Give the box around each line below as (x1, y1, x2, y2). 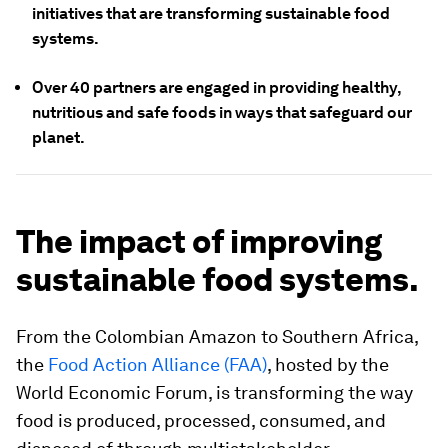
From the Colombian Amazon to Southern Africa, (16, 326, 418, 347)
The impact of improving (16, 222, 382, 261)
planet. (32, 128, 85, 147)
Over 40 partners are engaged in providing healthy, (32, 78, 401, 97)
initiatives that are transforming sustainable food (32, 4, 390, 23)
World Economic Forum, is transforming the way (16, 382, 413, 403)
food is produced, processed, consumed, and (16, 410, 386, 431)
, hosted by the (267, 354, 389, 375)
